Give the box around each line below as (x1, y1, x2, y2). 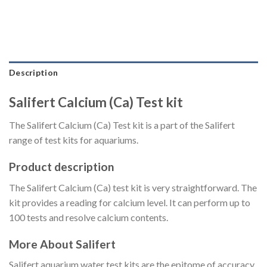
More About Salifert (9, 237, 116, 251)
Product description (9, 160, 114, 174)
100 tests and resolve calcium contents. (9, 211, 168, 223)
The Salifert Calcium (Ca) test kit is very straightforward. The (9, 181, 257, 193)
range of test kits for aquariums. (9, 134, 138, 146)
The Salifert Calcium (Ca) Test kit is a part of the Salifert (9, 119, 235, 131)
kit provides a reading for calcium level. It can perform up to (9, 196, 250, 208)
